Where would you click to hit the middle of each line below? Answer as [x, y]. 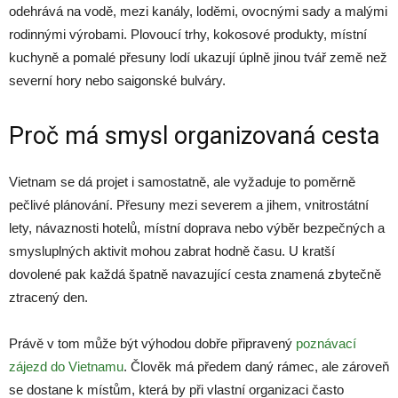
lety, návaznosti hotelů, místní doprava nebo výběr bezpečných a [197, 228]
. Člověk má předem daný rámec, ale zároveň [256, 366]
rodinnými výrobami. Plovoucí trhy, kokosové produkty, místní [188, 34]
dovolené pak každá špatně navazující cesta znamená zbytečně [195, 274]
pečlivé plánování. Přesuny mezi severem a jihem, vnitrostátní [189, 205]
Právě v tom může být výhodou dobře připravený [152, 343]
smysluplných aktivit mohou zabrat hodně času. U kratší [172, 251]
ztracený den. [48, 297]
